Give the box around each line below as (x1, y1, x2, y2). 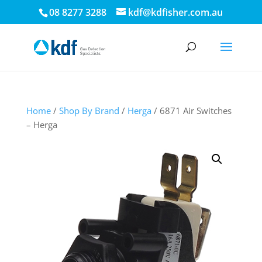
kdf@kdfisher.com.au (128, 6, 223, 19)
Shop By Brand (58, 105, 119, 116)
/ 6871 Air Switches (151, 105, 232, 116)
